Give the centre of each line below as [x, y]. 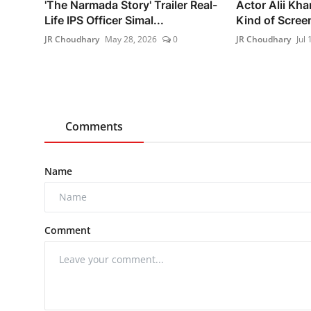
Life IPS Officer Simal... [104, 20]
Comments [94, 126]
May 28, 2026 [131, 39]
